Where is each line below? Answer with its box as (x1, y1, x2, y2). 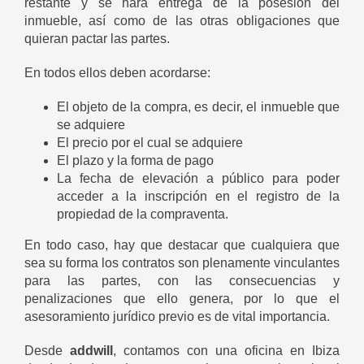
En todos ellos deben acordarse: (24, 66, 210, 80)
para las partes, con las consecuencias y (24, 274, 340, 288)
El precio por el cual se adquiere (57, 136, 243, 150)
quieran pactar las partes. (24, 32, 170, 46)
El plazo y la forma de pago (57, 154, 214, 168)
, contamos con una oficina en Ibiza (113, 344, 340, 358)
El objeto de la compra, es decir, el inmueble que (57, 100, 340, 115)
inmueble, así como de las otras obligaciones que (24, 14, 340, 28)
